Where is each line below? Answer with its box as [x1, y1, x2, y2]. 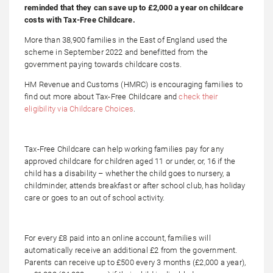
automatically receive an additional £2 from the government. [24, 246, 238, 255]
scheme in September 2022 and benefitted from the [24, 48, 208, 57]
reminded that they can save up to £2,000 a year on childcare [24, 3, 243, 13]
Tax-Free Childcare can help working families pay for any [24, 144, 224, 154]
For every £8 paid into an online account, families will [24, 233, 211, 243]
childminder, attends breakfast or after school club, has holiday [24, 181, 246, 191]
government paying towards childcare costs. [24, 60, 182, 69]
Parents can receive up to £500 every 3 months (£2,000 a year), [24, 258, 246, 268]
